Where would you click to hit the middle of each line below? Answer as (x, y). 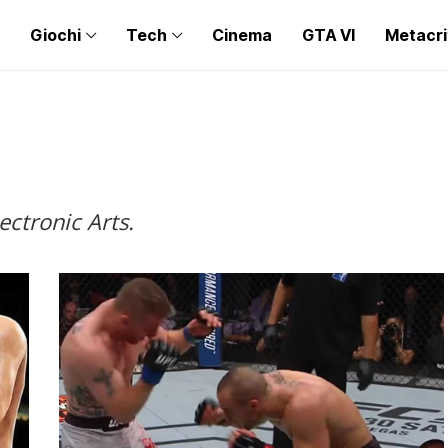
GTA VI (328, 35)
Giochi (55, 35)
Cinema (242, 35)
